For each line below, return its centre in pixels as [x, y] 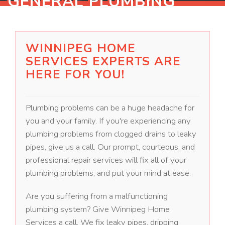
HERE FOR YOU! [75, 75]
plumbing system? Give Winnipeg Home [98, 209]
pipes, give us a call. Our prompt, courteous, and [110, 147]
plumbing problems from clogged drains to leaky [111, 134]
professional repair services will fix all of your [106, 160]
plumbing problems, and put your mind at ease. [108, 173]
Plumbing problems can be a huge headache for [110, 108]
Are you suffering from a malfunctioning [97, 196]
